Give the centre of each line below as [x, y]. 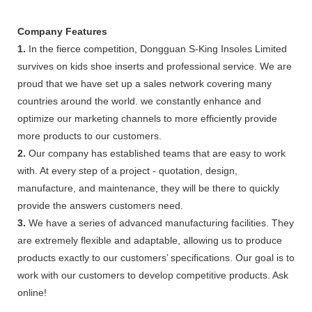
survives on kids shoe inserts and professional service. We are [155, 66]
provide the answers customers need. [100, 205]
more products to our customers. [89, 135]
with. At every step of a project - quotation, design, [127, 170]
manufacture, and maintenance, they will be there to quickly [148, 188]
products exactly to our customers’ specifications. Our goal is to [156, 257]
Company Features [62, 31]
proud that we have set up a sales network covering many [145, 83]
